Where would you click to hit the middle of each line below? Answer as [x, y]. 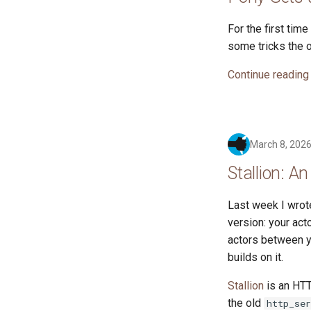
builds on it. [255, 257]
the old [246, 303]
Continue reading [268, 75]
